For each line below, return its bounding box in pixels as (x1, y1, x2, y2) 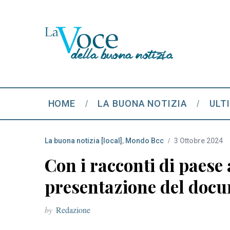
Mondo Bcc (125, 137, 164, 145)
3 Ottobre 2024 (174, 137, 223, 145)
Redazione (56, 204, 90, 215)
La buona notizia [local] (45, 137, 122, 145)
